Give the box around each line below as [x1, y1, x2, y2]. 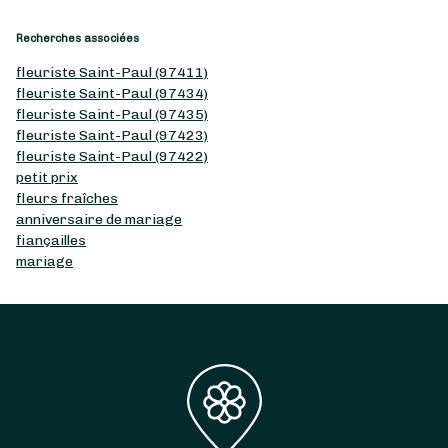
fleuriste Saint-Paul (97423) [16, 126, 208, 144]
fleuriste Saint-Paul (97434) [16, 84, 208, 102]
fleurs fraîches [16, 189, 118, 207]
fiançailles [16, 231, 86, 249]
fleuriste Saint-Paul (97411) [16, 63, 208, 81]
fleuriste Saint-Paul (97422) [16, 147, 208, 165]
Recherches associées [16, 31, 139, 45]
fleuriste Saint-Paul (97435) [16, 105, 208, 123]
